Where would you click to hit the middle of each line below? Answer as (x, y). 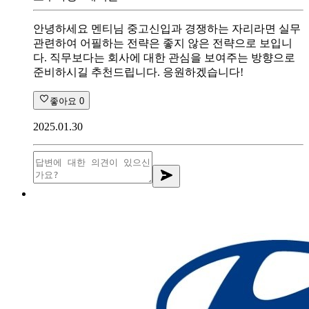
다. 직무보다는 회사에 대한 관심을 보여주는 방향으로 (164, 57)
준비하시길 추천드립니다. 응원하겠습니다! (138, 72)
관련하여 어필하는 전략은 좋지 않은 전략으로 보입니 (163, 43)
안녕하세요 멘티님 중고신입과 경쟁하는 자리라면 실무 (167, 28)
